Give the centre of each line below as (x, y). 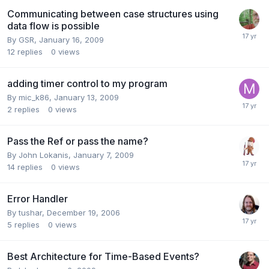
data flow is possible (53, 26)
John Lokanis (44, 155)
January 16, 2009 (71, 39)
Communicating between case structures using (113, 14)
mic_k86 (34, 97)
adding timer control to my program (87, 83)
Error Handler (38, 198)
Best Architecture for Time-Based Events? (103, 256)
